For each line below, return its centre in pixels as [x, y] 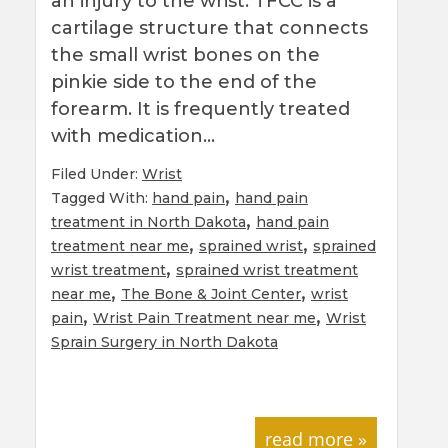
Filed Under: [96, 173]
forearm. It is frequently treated [200, 108]
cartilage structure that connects [209, 27]
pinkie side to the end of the [184, 81]
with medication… [135, 135]
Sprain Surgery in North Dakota [164, 341]
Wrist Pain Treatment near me [204, 317]
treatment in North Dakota [148, 221]
